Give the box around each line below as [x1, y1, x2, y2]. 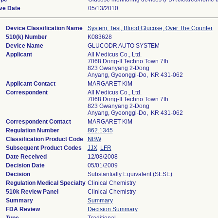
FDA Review [5, 206, 40, 213]
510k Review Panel [5, 188, 58, 195]
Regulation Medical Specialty [5, 180, 86, 186]
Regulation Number [5, 127, 59, 134]
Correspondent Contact [5, 118, 71, 125]
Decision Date [5, 162, 45, 169]
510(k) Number [5, 34, 47, 40]
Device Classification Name [5, 25, 83, 32]
